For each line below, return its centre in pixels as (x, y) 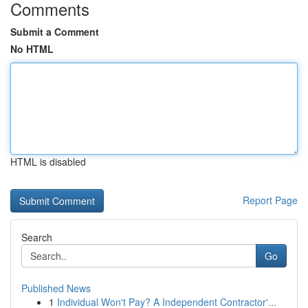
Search (37, 237)
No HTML (32, 49)
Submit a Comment (55, 32)
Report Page (270, 200)
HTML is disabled (48, 162)
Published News (56, 288)
